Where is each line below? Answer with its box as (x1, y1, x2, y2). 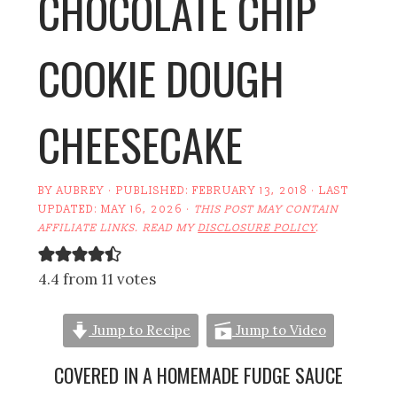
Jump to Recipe (89, 321, 191, 339)
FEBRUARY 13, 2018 (192, 183, 308, 198)
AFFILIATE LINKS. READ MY (38, 221, 198, 235)
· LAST (307, 183, 350, 198)
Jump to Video (231, 321, 326, 339)
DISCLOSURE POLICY (198, 221, 316, 235)
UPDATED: (38, 202, 102, 216)
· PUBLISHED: (105, 183, 193, 198)
